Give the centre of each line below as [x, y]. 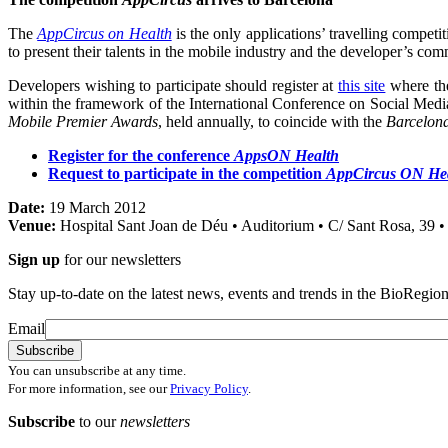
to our [99, 422]
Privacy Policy [209, 389]
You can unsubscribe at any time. [97, 371]
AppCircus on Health [104, 34]
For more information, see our [89, 389]
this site [361, 86]
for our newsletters [120, 260]
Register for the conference [141, 156]
